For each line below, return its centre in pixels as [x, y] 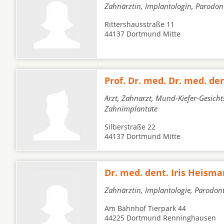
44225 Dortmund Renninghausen [160, 218]
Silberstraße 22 [130, 127]
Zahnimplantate [131, 108]
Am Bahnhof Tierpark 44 [145, 208]
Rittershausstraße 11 [139, 24]
